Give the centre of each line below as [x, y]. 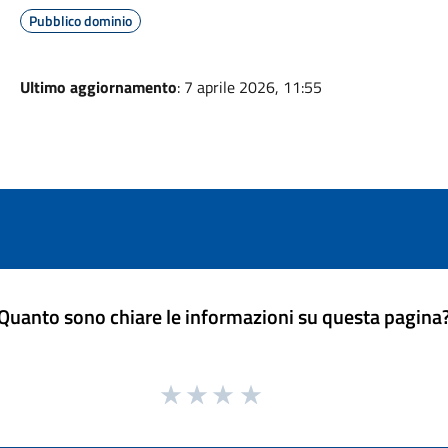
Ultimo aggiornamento [98, 87]
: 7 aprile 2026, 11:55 [249, 87]
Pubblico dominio [80, 20]
